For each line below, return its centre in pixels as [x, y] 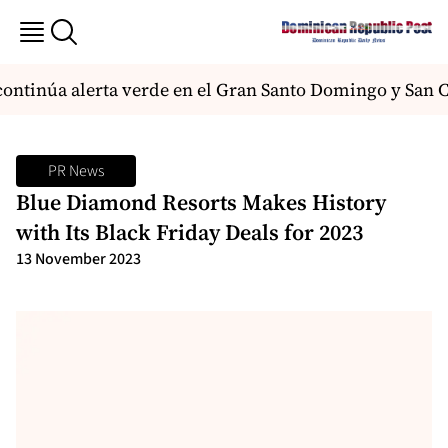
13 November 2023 [78, 259]
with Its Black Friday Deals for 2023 [189, 232]
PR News [76, 171]
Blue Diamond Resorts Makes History [201, 202]
